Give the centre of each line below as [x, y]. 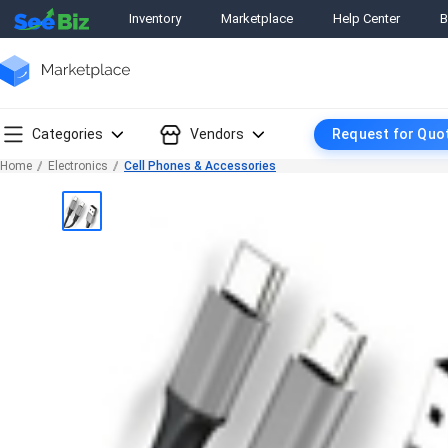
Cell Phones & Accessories [200, 166]
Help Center [366, 19]
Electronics [78, 166]
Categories [67, 133]
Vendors [217, 133]
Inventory [155, 19]
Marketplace [257, 19]
